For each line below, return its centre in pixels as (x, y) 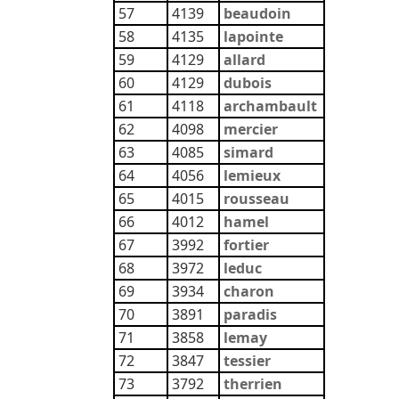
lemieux (252, 175)
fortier (246, 245)
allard (244, 60)
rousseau (256, 199)
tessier (247, 361)
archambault (270, 106)
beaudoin (257, 13)
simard (248, 152)
